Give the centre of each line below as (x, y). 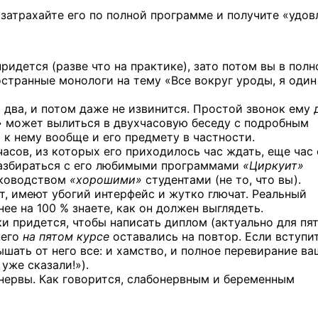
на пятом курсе (66, 236)
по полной (118, 15)
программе (182, 15)
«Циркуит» (273, 165)
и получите (248, 15)
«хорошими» (106, 179)
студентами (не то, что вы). (221, 179)
